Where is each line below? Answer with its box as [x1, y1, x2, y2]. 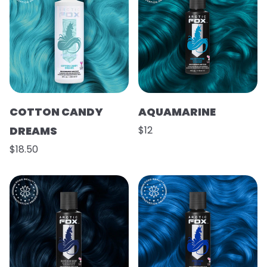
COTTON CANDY [10, 104, 103, 119]
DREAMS [10, 123, 57, 138]
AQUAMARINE [138, 104, 216, 119]
